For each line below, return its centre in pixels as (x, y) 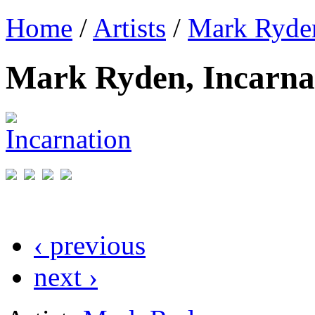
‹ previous (90, 245)
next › (66, 276)
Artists (129, 28)
